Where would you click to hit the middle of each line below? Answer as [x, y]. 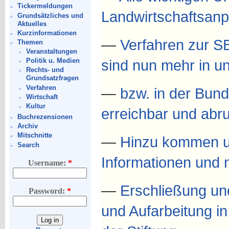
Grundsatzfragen [52, 78]
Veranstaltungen [51, 52]
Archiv [28, 126]
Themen [30, 42]
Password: [48, 191]
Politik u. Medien [53, 61]
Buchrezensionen [45, 117]
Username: [48, 163]
